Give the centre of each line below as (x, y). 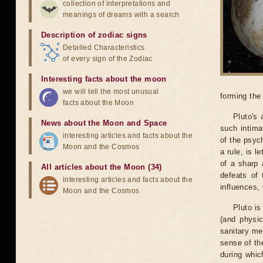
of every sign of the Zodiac (108, 59)
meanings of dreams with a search (121, 15)
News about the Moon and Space (104, 123)
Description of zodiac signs (94, 35)
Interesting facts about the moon (104, 79)
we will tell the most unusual (111, 92)
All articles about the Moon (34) (102, 167)
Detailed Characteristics (104, 48)
